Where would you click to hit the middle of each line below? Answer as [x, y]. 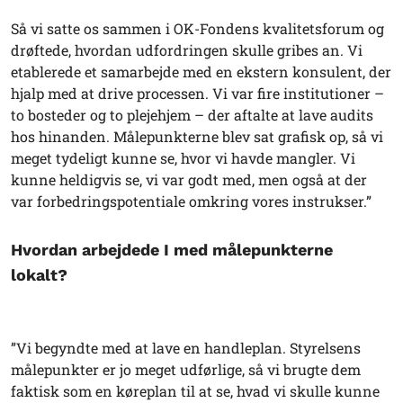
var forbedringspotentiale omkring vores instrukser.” [191, 201]
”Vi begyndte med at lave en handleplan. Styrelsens [186, 348]
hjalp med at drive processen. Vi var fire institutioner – [197, 93]
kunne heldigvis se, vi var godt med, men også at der [189, 179]
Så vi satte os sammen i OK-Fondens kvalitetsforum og [197, 28]
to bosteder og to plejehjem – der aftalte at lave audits [192, 114]
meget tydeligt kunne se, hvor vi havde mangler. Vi [183, 157]
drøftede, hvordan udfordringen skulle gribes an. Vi [187, 49]
